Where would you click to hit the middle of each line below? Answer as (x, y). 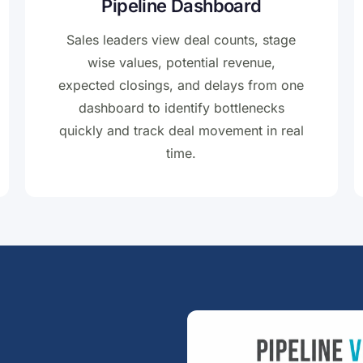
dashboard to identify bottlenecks (181, 108)
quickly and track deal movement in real (181, 131)
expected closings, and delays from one (181, 85)
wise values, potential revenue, (181, 63)
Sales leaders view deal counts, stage (181, 40)
